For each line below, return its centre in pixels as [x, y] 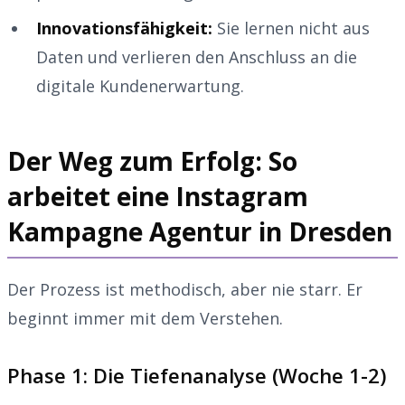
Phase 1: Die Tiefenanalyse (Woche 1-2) [197, 375]
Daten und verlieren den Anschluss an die [197, 57]
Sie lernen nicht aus [291, 28]
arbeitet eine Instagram [158, 196]
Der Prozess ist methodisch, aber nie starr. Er [185, 289]
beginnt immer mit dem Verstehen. [145, 318]
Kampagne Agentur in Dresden [200, 231]
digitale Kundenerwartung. [140, 85]
